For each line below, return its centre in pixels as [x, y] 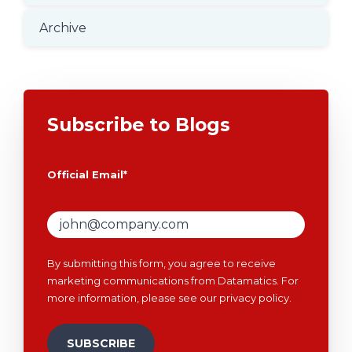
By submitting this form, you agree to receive [161, 264]
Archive [63, 28]
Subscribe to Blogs [139, 125]
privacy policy [254, 298]
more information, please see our [133, 298]
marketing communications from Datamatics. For [173, 281]
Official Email [85, 175]
